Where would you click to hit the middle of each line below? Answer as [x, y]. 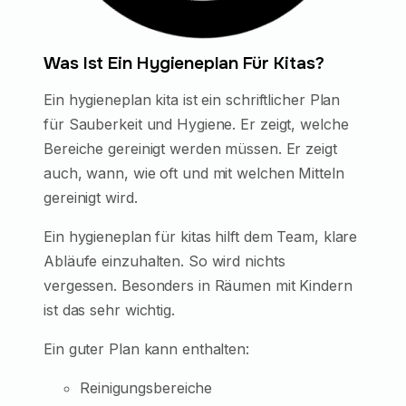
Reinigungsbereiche [146, 387]
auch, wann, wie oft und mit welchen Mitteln [194, 173]
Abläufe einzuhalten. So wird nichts [164, 261]
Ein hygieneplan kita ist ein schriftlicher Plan [192, 99]
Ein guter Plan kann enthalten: [146, 348]
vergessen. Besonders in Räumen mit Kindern [198, 285]
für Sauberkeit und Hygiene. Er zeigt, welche [196, 124]
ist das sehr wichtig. [109, 309]
